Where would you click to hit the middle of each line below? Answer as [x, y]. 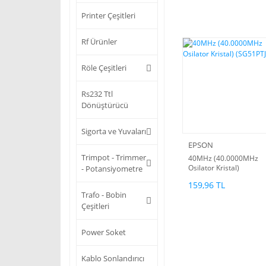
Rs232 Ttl [97, 94]
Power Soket [104, 232]
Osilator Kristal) [214, 168]
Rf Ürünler [99, 42]
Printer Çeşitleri [108, 16]
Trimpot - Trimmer [114, 158]
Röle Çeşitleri [104, 68]
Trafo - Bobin [104, 195]
